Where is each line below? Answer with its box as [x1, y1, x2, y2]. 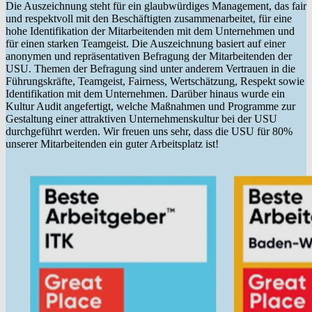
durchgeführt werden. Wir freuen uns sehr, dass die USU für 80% [6, 125, 292, 137]
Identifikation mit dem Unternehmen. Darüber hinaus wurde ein [6, 87, 285, 100]
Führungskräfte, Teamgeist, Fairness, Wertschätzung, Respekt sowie [6, 75, 304, 87]
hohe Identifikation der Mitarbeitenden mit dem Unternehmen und [6, 24, 295, 37]
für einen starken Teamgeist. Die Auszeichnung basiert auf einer [6, 37, 286, 49]
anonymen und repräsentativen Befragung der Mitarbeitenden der [6, 49, 292, 62]
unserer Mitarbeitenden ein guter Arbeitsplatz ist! [6, 137, 219, 150]
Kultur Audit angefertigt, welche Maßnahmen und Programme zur [6, 100, 295, 112]
